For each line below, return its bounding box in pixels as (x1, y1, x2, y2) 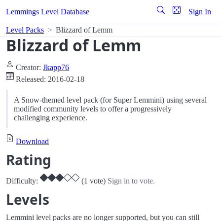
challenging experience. (14, 113, 87, 122)
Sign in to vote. (108, 177, 155, 185)
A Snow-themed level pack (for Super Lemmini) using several (14, 96, 207, 104)
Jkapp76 (43, 63, 69, 72)
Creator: (14, 63, 43, 72)
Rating (6, 150, 51, 169)
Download (16, 137, 49, 146)
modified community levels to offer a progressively (14, 105, 172, 113)
